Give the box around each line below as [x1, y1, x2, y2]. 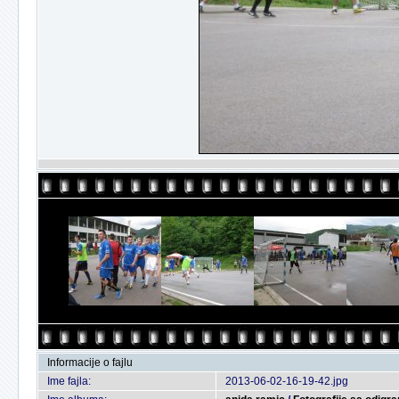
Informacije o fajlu [47, 356, 133, 369]
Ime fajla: [47, 375, 91, 387]
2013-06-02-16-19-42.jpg [225, 375, 348, 387]
